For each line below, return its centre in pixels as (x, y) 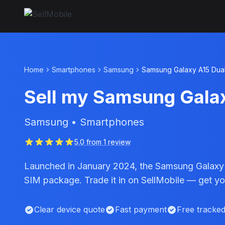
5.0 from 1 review (102, 142)
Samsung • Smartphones (84, 122)
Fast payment (141, 209)
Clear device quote (70, 209)
